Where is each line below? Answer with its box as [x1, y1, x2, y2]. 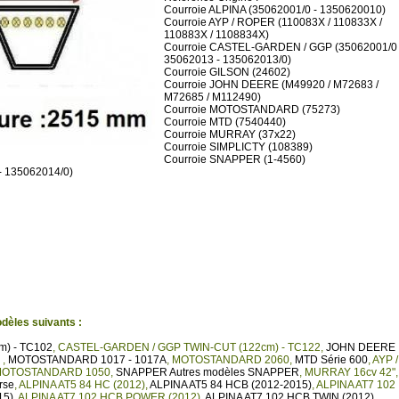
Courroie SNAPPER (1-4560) [164, 153, 305, 166]
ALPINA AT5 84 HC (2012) [19, 379, 145, 391]
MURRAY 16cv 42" [305, 366, 395, 379]
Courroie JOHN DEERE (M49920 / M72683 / [164, 78, 379, 91]
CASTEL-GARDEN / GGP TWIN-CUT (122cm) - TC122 [58, 341, 321, 354]
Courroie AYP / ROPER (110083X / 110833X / [164, 16, 382, 28]
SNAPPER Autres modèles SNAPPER [116, 366, 299, 379]
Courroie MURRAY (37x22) [164, 128, 296, 141]
